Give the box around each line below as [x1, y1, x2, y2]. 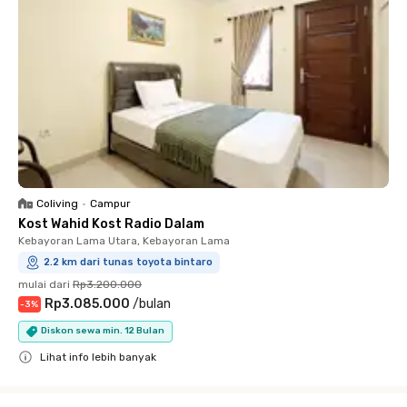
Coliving [36, 196, 78, 210]
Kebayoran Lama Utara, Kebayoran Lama [18, 233, 230, 247]
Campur [90, 196, 131, 210]
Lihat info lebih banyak [40, 350, 156, 363]
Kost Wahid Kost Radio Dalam [18, 215, 204, 232]
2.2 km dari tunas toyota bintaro [44, 255, 213, 268]
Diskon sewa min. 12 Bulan [41, 325, 164, 336]
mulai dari [18, 277, 70, 291]
